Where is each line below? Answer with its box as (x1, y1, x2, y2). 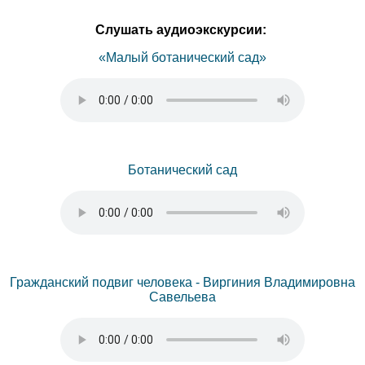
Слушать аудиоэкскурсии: (95, 23, 266, 37)
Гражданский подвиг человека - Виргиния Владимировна (10, 275, 355, 289)
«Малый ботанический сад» (99, 51, 266, 64)
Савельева (149, 290, 216, 304)
